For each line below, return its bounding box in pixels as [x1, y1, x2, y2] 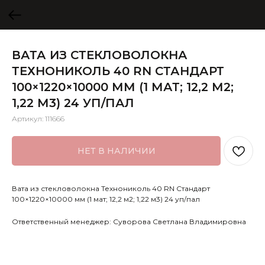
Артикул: [12, 114, 45, 123]
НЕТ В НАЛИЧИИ [77, 146, 156, 156]
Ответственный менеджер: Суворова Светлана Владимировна [12, 217, 246, 226]
